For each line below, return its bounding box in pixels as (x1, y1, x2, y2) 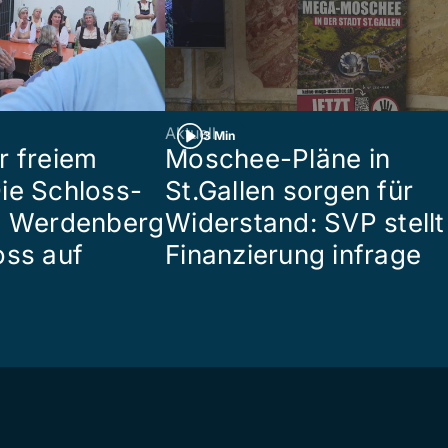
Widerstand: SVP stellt (165, 206, 445, 238)
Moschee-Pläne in (165, 142, 391, 174)
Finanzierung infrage (165, 238, 422, 270)
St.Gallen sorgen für (165, 174, 414, 206)
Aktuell (165, 122, 216, 143)
